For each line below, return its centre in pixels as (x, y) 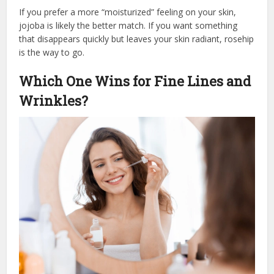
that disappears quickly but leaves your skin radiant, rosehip (137, 39)
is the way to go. (52, 52)
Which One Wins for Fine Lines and (135, 81)
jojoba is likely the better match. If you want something (128, 25)
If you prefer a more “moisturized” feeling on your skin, (128, 12)
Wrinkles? (54, 100)
